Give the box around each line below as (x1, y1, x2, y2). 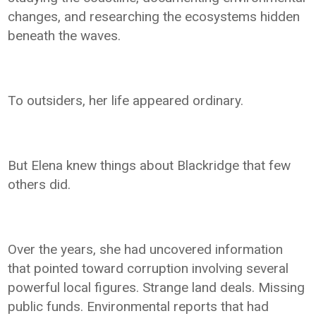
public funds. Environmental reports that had (8, 298, 269, 315)
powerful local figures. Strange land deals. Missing (8, 279, 305, 296)
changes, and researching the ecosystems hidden (8, 8, 300, 25)
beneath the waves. (8, 27, 121, 44)
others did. (8, 176, 71, 193)
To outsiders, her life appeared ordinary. (8, 92, 244, 109)
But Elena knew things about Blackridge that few (8, 157, 291, 174)
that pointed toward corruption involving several (8, 260, 289, 276)
